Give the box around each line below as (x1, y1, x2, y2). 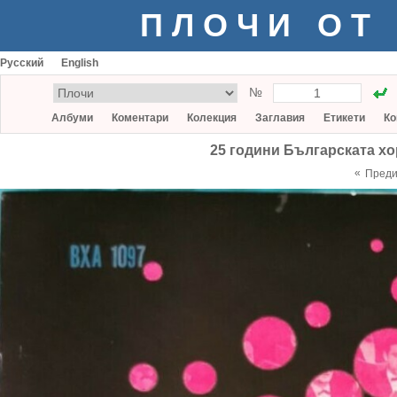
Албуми (51, 112, 93, 124)
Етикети (323, 112, 365, 124)
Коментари (112, 112, 168, 124)
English (61, 57, 98, 69)
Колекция (187, 112, 237, 124)
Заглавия (255, 112, 305, 124)
